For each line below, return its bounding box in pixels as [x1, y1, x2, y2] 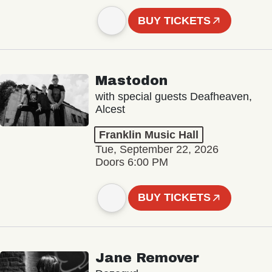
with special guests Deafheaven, [95, 90, 252, 103]
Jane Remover [95, 250, 199, 265]
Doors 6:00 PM [95, 156, 168, 169]
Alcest [95, 103, 125, 116]
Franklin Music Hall [98, 129, 199, 141]
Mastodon [95, 73, 168, 89]
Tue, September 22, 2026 [95, 143, 219, 156]
